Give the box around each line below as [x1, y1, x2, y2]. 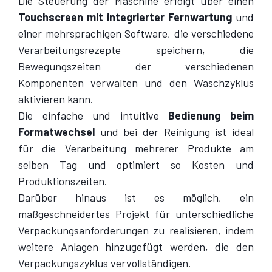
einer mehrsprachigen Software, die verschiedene [18, 26, 254, 40]
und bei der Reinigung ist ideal [95, 124, 254, 138]
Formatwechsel [18, 124, 95, 138]
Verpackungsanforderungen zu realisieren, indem [18, 223, 254, 237]
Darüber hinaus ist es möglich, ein [18, 190, 254, 204]
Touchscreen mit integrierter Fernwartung [18, 10, 232, 24]
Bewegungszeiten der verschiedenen [18, 59, 254, 73]
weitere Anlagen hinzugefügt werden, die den [18, 239, 254, 253]
